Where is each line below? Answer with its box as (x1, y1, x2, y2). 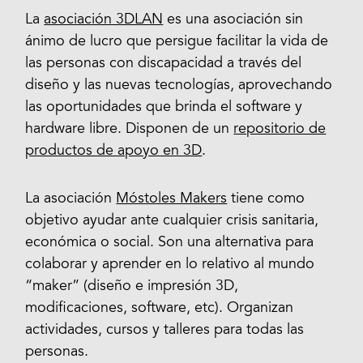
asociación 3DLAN (44, 13, 164, 28)
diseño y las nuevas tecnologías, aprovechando (25, 79, 333, 93)
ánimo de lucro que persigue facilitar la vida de (25, 35, 329, 49)
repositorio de (233, 122, 327, 137)
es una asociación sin (163, 13, 304, 28)
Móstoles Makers (116, 191, 228, 207)
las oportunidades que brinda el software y (25, 100, 303, 115)
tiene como (227, 191, 305, 207)
